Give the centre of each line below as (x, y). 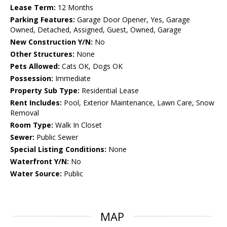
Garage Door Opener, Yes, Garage (133, 20)
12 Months (74, 8)
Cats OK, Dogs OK (91, 66)
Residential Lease (109, 91)
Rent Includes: (36, 103)
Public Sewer (56, 137)
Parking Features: (43, 20)
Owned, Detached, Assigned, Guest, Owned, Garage (96, 30)
